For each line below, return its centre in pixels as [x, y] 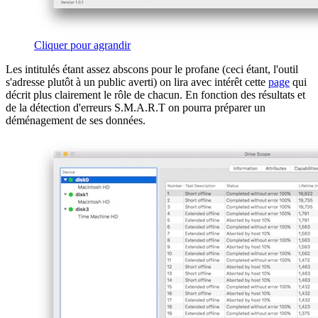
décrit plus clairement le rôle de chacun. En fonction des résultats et [155, 94]
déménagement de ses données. [76, 120]
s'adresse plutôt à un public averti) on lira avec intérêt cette [137, 82]
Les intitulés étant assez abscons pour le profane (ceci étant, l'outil [152, 69]
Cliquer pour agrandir [82, 45]
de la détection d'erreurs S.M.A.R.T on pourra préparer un [136, 107]
